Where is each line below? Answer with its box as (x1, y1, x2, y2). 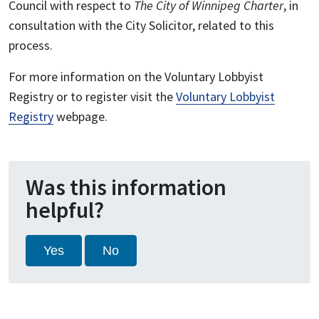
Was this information (26, 173, 226, 202)
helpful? (26, 196, 104, 225)
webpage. (53, 108, 108, 125)
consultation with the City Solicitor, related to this (9, 17, 274, 34)
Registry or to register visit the (9, 88, 176, 105)
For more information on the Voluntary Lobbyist (9, 68, 263, 85)
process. (9, 37, 53, 54)
